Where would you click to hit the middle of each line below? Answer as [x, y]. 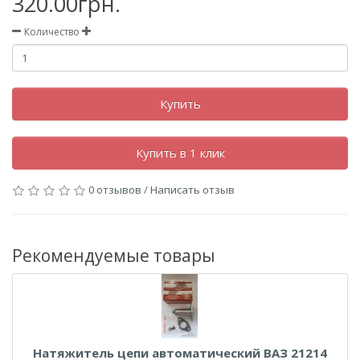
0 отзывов [115, 190]
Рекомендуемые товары [114, 256]
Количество [52, 32]
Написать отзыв [192, 190]
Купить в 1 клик [180, 153]
